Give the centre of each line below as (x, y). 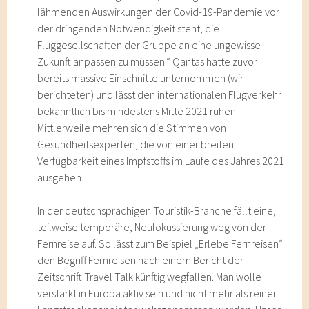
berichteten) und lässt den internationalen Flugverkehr (160, 94)
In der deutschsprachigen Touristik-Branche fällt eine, (157, 210)
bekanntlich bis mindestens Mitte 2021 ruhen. (138, 111)
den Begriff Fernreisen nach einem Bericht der (141, 260)
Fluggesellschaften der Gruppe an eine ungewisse (149, 45)
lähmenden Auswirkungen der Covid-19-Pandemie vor (159, 12)
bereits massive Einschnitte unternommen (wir (141, 78)
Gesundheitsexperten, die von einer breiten (136, 144)
